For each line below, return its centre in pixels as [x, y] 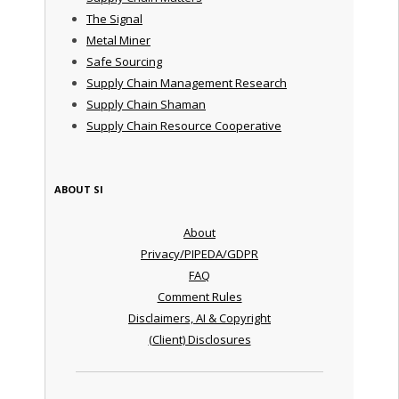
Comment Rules [199, 296]
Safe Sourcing [124, 61]
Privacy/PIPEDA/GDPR [199, 253]
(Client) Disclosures [199, 339]
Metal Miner [118, 40]
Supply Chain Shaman [146, 104]
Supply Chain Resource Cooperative [183, 125]
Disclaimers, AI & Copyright [199, 318]
